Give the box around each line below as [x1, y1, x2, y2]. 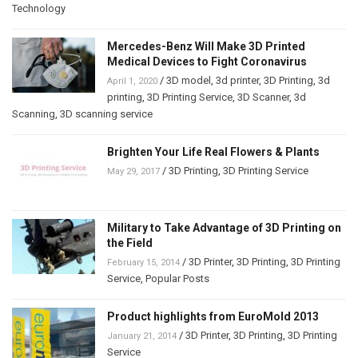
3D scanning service [60, 107, 153, 120]
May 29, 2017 [107, 165, 160, 177]
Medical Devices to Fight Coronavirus [107, 54, 307, 68]
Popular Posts [145, 272, 209, 284]
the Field [107, 236, 153, 249]
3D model [166, 74, 211, 86]
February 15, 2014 [107, 257, 180, 268]
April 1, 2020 [107, 75, 157, 86]
